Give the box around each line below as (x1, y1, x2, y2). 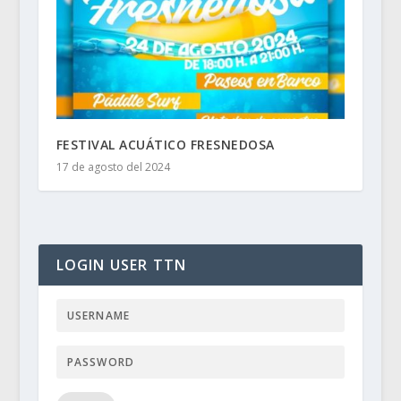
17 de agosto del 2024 (55, 159, 170, 175)
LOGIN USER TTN (55, 255, 187, 276)
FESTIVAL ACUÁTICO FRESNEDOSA (55, 136, 275, 154)
